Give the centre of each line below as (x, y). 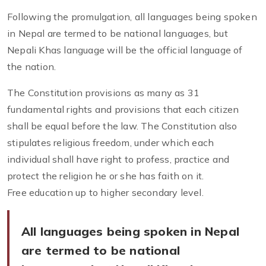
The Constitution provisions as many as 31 (104, 93)
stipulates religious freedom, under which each (111, 143)
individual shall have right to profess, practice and (118, 159)
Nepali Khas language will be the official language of (125, 50)
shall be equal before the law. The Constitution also (122, 126)
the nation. (33, 67)
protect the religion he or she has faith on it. (106, 176)
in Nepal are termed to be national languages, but (118, 34)
